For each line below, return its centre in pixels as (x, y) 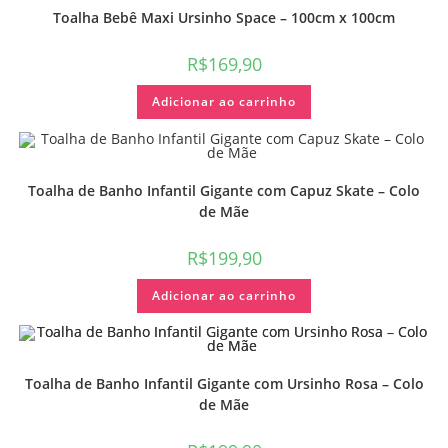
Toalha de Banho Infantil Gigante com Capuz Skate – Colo (224, 190)
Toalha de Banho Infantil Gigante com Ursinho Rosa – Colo (224, 384)
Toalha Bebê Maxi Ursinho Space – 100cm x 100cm (224, 18)
